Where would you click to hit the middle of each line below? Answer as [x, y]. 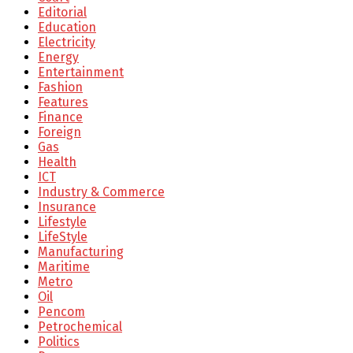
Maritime [64, 267]
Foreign [59, 132]
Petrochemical [80, 327]
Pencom [61, 312]
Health [57, 162]
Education [67, 28]
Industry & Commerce [101, 192]
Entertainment [81, 72]
